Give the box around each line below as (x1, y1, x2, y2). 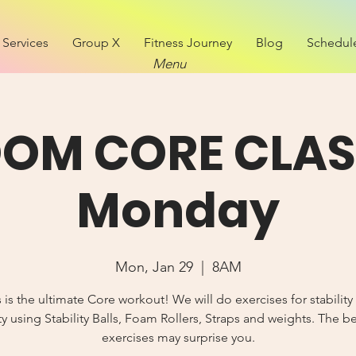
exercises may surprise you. (101, 330, 255, 345)
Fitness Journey (144, 35, 232, 50)
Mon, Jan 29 (114, 258, 193, 276)
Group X (72, 35, 120, 50)
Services (2, 35, 48, 50)
